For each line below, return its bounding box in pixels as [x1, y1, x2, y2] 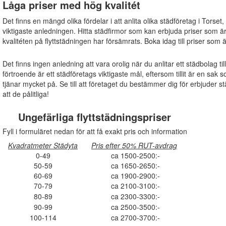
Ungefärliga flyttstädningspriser [18, 109, 171, 125]
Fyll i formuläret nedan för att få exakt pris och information [2, 126, 187, 137]
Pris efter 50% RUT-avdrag [91, 140, 177, 151]
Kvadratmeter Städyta [8, 140, 78, 151]
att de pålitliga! [2, 89, 49, 99]
